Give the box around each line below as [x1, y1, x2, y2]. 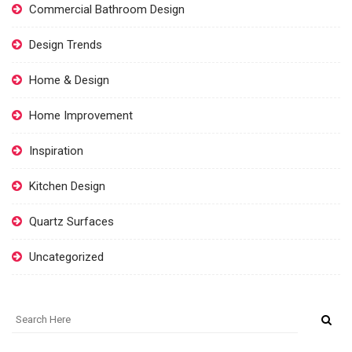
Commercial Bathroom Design [29, 2, 185, 16]
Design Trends [29, 37, 102, 52]
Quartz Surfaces [29, 214, 114, 229]
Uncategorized [29, 249, 104, 264]
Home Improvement [29, 108, 133, 123]
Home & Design [29, 72, 109, 87]
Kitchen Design [29, 178, 105, 193]
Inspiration [29, 143, 83, 158]
